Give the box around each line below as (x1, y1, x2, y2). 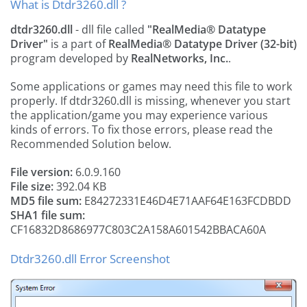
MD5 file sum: (10, 193, 82, 208)
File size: (10, 179, 53, 194)
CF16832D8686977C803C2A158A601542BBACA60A (10, 222, 266, 237)
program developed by (10, 51, 131, 66)
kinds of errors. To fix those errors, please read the (10, 122, 273, 137)
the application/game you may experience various (10, 108, 268, 123)
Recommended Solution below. (10, 136, 171, 151)
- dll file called (73, 22, 147, 37)
